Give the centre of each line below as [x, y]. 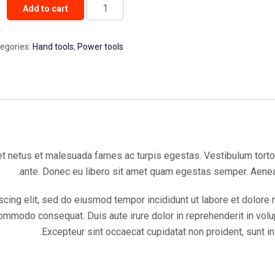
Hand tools [53, 47]
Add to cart [45, 9]
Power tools [100, 47]
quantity [107, 52]
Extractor [105, 36]
